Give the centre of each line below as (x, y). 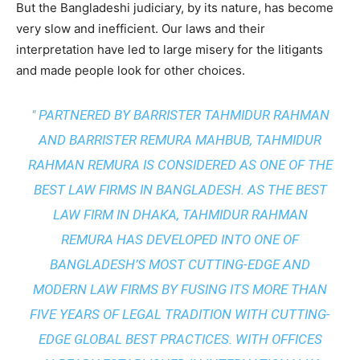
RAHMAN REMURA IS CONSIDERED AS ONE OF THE (180, 165)
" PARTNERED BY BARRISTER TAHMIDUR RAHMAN (180, 115)
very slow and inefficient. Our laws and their (141, 29)
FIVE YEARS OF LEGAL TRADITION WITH (150, 315)
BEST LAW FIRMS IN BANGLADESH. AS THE (164, 190)
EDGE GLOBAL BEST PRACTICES (133, 340)
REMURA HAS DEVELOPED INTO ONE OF (180, 240)
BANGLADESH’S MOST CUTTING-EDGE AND (180, 265)
